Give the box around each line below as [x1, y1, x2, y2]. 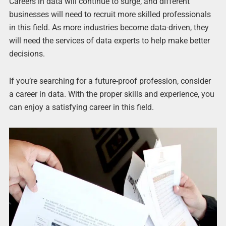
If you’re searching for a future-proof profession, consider [9, 76, 211, 86]
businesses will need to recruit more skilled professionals [9, 10, 211, 20]
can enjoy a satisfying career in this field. [9, 102, 154, 112]
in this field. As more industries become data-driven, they [9, 23, 209, 33]
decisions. [9, 49, 45, 59]
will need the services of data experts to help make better [9, 36, 210, 46]
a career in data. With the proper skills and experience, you [9, 89, 214, 99]
